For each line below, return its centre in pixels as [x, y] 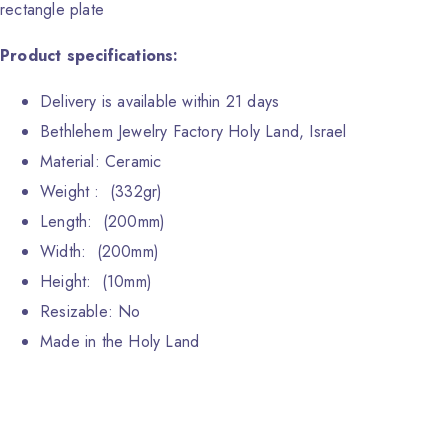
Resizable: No [90, 312]
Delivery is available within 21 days [160, 102]
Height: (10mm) [96, 282]
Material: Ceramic [101, 162]
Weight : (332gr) [101, 192]
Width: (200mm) [99, 252]
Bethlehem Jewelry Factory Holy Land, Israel [193, 132]
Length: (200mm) [103, 222]
